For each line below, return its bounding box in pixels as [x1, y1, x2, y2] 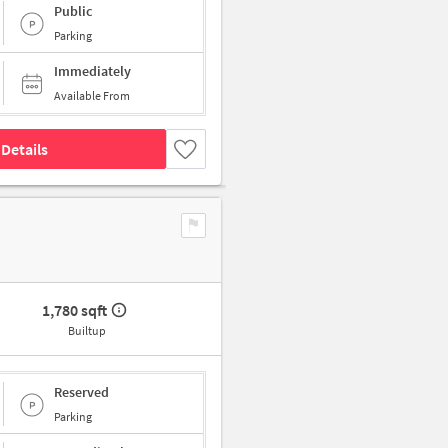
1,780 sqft [42, 300, 108, 321]
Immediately [54, 62, 131, 81]
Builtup [67, 323, 106, 339]
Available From [54, 88, 130, 104]
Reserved [54, 382, 109, 401]
